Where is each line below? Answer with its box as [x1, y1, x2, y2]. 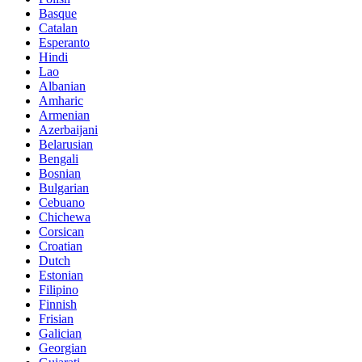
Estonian [39, 267, 83, 282]
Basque [39, 6, 77, 20]
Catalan [39, 20, 78, 35]
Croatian [39, 238, 82, 253]
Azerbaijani [39, 122, 98, 137]
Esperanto [39, 35, 90, 49]
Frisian [39, 311, 74, 326]
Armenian [39, 107, 90, 122]
